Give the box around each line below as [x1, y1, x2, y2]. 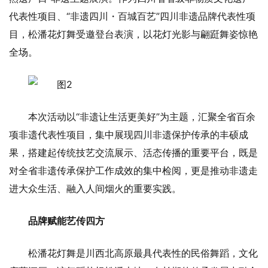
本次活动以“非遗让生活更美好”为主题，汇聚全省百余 [28, 110, 255, 123]
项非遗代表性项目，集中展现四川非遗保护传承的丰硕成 [9, 128, 248, 141]
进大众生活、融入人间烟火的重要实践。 [9, 182, 181, 194]
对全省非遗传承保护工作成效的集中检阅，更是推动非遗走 [9, 164, 258, 176]
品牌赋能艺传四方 [28, 214, 105, 227]
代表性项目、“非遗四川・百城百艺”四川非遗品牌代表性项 [9, 10, 255, 22]
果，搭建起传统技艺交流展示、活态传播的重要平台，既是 [9, 146, 258, 159]
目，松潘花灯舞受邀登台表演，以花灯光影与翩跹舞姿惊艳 [9, 28, 258, 40]
